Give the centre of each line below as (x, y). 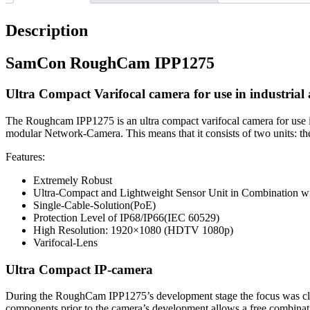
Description (47, 31)
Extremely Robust (73, 180)
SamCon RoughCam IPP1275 (110, 63)
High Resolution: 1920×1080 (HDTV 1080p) (133, 230)
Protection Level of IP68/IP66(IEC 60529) (126, 217)
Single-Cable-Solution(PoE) (94, 205)
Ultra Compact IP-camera (79, 269)
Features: (25, 156)
